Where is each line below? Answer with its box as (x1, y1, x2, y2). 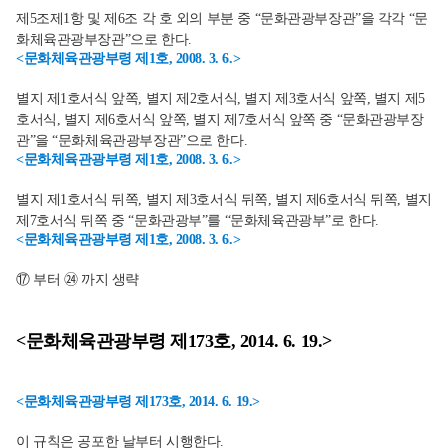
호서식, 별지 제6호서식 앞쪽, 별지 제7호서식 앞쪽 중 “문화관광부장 (16, 112, 424, 127)
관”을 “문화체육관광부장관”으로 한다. (16, 133, 248, 148)
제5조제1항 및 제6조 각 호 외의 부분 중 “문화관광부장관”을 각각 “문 (16, 11, 428, 26)
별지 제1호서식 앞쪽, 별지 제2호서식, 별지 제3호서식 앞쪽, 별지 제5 (16, 91, 425, 106)
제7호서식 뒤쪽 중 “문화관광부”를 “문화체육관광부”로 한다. (16, 213, 379, 228)
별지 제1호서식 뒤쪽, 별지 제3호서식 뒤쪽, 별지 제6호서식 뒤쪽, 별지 (16, 192, 432, 207)
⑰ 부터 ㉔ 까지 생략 (16, 272, 139, 287)
